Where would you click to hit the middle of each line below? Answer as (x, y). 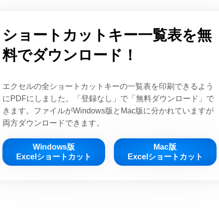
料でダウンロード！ (70, 55)
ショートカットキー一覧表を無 (107, 35)
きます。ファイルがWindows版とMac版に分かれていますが (108, 111)
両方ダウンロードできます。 (54, 123)
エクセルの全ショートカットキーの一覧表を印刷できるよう (108, 87)
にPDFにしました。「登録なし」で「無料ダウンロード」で (109, 99)
